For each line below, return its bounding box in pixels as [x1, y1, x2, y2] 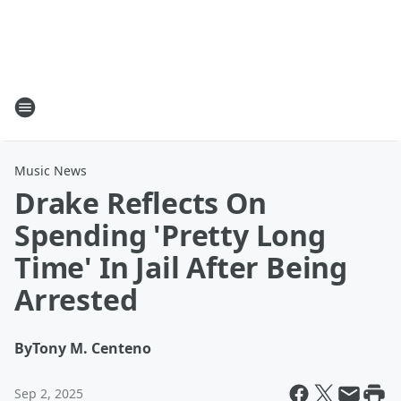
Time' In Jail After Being [14, 248, 347, 286]
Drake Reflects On [14, 183, 267, 222]
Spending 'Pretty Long [14, 216, 326, 254]
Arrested [14, 280, 138, 319]
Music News [14, 162, 87, 179]
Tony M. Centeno [32, 338, 151, 358]
